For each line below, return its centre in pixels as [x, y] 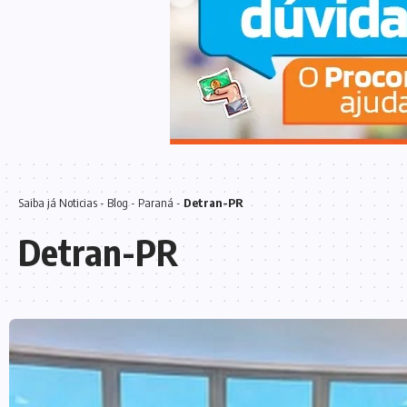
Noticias [78, 203]
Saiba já [39, 203]
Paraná [156, 203]
